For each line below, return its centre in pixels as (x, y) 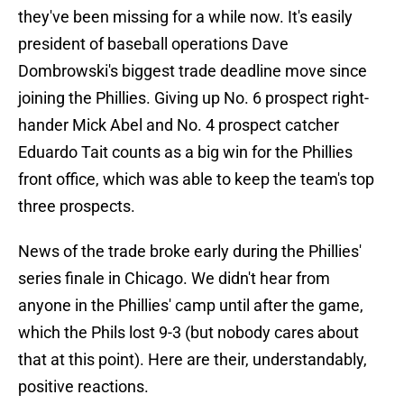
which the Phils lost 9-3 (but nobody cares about (188, 333)
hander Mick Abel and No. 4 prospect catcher (179, 125)
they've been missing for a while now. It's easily (185, 17)
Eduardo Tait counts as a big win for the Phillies (185, 152)
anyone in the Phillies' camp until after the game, (191, 306)
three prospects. (77, 207)
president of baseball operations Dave (153, 44)
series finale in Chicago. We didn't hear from (174, 279)
